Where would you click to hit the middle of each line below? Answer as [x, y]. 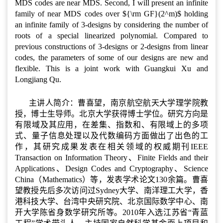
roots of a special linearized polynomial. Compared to [111, 35]
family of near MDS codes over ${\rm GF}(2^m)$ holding [111, 13]
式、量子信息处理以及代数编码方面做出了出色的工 [111, 135]
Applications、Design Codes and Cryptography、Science [111, 168]
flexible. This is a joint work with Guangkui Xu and [111, 68]
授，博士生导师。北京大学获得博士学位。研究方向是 [111, 113]
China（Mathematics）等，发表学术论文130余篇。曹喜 [111, 179]
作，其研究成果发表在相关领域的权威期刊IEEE [111, 146]
